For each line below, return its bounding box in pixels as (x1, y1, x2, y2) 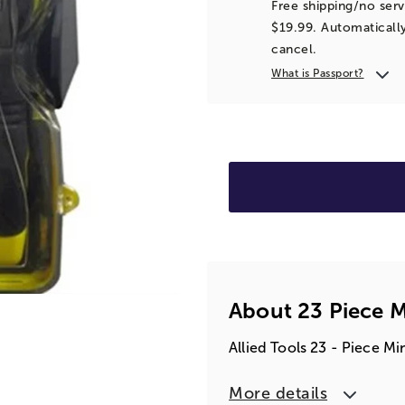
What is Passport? (271, 66, 364, 80)
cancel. (271, 42, 317, 56)
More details (229, 383, 328, 402)
